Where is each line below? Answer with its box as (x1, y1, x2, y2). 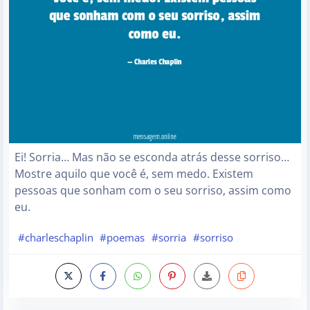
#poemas (100, 230, 145, 244)
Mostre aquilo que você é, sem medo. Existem (15, 165, 253, 181)
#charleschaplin (17, 230, 93, 244)
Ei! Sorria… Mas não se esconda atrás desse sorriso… (15, 149, 289, 165)
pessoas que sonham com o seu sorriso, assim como (15, 182, 291, 198)
